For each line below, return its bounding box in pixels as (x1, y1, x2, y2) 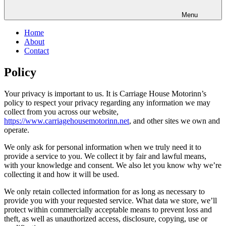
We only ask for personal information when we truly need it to (4, 142, 201, 151)
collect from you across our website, (4, 107, 119, 116)
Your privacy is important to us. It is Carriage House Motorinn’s (4, 89, 206, 98)
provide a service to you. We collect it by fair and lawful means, (4, 151, 206, 160)
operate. (4, 125, 29, 134)
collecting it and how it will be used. (4, 169, 119, 179)
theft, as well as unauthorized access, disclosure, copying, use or (4, 214, 207, 223)
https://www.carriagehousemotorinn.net (4, 116, 129, 125)
